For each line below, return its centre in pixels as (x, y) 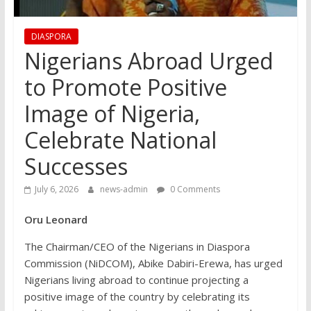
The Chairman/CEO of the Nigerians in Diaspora (137, 247)
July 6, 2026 (56, 190)
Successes (76, 167)
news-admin (125, 190)
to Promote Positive (125, 87)
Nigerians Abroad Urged (149, 61)
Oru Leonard (57, 220)
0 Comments (194, 190)
